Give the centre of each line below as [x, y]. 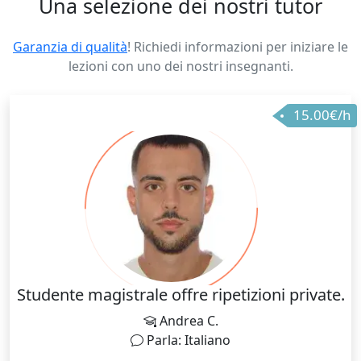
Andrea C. [187, 320]
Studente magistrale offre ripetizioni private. [180, 294]
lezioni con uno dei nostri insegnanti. [180, 66]
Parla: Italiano [187, 340]
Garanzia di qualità [70, 46]
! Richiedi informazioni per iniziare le [238, 46]
